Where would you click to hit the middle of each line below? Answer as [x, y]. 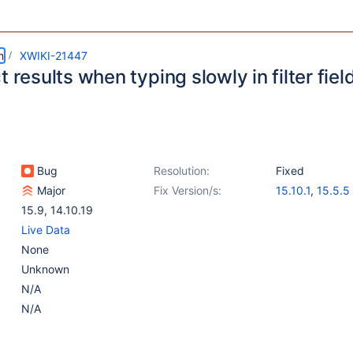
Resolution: [182, 171]
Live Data [46, 230]
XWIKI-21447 [54, 56]
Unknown [45, 269]
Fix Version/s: [188, 190]
